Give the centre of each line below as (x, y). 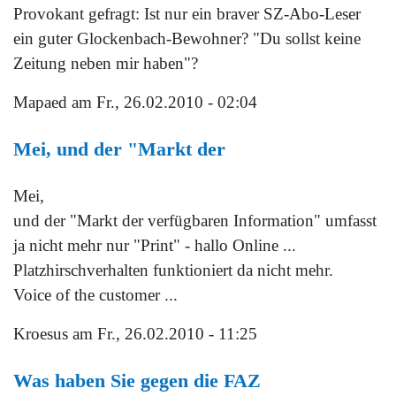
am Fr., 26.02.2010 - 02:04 (162, 102)
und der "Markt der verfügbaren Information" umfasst (195, 220)
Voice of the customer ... (95, 294)
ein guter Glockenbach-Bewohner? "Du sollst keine (187, 38)
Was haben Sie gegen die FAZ (137, 381)
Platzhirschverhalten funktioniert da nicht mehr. (173, 270)
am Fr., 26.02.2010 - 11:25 (163, 333)
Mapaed (40, 102)
